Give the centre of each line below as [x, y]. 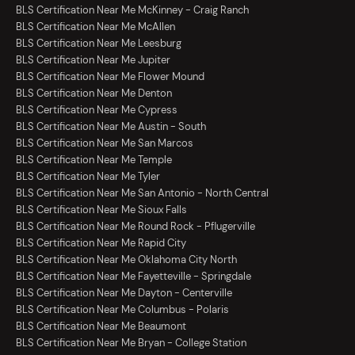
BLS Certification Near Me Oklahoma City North [126, 260]
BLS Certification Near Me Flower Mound [110, 77]
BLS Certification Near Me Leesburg [99, 44]
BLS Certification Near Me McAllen [95, 27]
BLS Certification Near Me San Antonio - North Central [142, 193]
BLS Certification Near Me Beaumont [101, 326]
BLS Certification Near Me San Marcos [105, 143]
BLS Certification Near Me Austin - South [111, 127]
